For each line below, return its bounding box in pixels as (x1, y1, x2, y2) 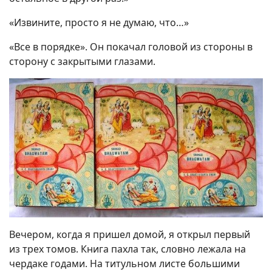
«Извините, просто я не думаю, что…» (9, 16, 189, 30)
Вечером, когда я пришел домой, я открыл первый (9, 228, 250, 242)
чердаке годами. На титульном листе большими (9, 257, 240, 271)
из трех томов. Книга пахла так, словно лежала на (9, 242, 246, 256)
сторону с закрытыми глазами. (9, 55, 155, 69)
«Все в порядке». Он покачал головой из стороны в (9, 40, 253, 54)
